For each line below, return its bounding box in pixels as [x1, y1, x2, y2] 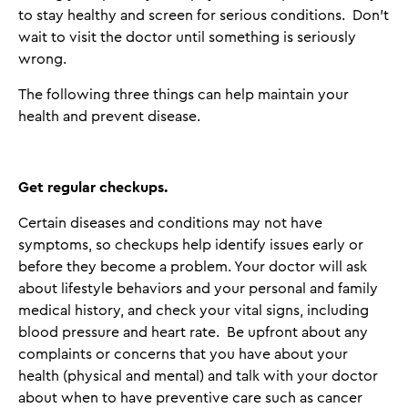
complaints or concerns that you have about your [18, 347, 348, 362]
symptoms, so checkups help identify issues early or [18, 238, 363, 252]
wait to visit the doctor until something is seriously [18, 30, 356, 45]
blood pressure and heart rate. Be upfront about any [18, 325, 368, 340]
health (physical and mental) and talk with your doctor [18, 369, 378, 383]
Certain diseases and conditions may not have [18, 216, 322, 230]
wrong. [18, 52, 66, 66]
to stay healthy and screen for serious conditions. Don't [18, 8, 389, 23]
